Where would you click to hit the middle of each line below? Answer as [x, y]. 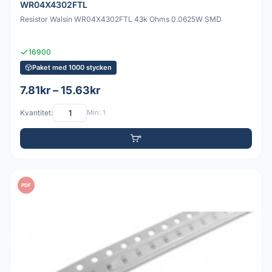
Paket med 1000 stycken [72, 67]
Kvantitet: [36, 113]
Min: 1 [96, 113]
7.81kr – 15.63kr [60, 90]
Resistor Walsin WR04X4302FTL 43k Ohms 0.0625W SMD [121, 19]
